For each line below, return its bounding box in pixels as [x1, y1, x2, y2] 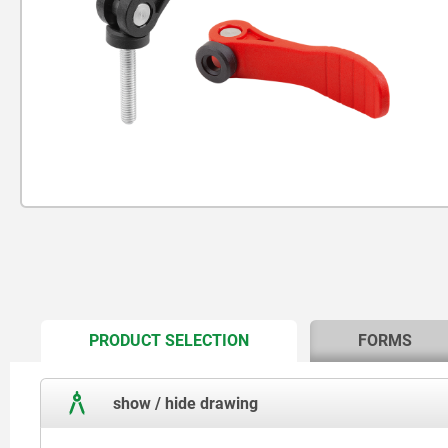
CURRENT [247, 330, 311, 347]
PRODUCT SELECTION [89, 331, 250, 351]
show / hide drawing [109, 393, 258, 413]
